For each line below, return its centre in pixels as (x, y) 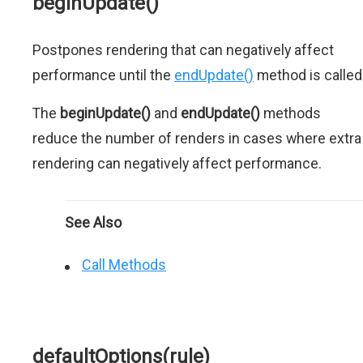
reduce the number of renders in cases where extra (197, 138)
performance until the (103, 75)
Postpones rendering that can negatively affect (183, 50)
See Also (93, 222)
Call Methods (124, 265)
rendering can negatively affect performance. (177, 163)
